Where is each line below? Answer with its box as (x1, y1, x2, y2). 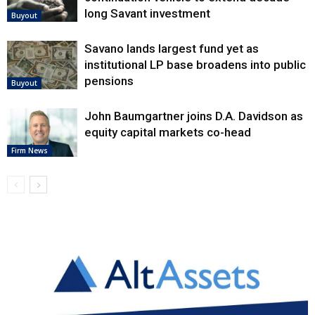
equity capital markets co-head (84, 125, 251, 140)
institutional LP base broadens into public (84, 58, 306, 72)
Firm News (11, 146, 48, 156)
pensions (84, 74, 134, 89)
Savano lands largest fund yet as (84, 41, 259, 56)
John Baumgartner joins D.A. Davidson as (84, 109, 303, 124)
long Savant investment (84, 6, 210, 21)
